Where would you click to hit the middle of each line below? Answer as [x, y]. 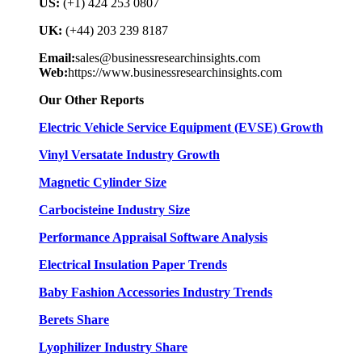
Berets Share [74, 320]
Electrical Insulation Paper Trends [133, 265]
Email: [57, 58]
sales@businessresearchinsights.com [168, 58]
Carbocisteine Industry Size [114, 210]
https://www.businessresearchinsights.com [175, 73]
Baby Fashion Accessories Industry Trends [156, 293]
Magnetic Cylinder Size [103, 183]
